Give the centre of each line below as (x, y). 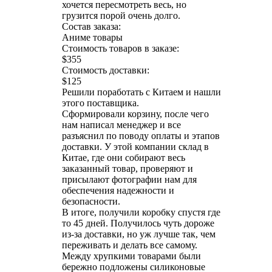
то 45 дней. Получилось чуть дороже (138, 223)
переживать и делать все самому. (130, 245)
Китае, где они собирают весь (124, 157)
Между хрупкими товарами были (131, 256)
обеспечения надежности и (118, 190)
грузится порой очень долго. (121, 15)
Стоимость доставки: (106, 70)
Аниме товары (92, 37)
